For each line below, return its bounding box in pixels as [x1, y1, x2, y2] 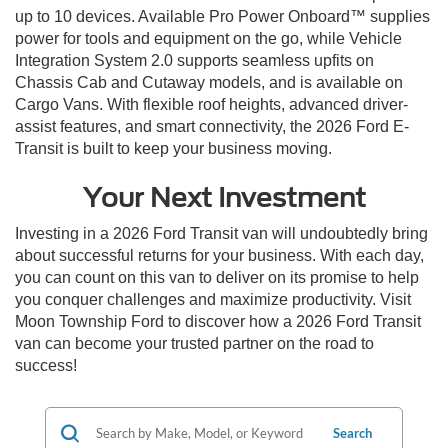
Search [333, 425, 372, 442]
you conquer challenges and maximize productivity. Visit [15, 291, 411, 309]
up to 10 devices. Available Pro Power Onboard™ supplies [15, 8, 430, 26]
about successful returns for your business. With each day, [15, 247, 424, 265]
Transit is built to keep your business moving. [15, 140, 332, 158]
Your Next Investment [82, 182, 366, 214]
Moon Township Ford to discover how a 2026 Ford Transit [15, 313, 421, 331]
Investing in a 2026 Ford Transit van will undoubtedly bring [15, 225, 428, 243]
